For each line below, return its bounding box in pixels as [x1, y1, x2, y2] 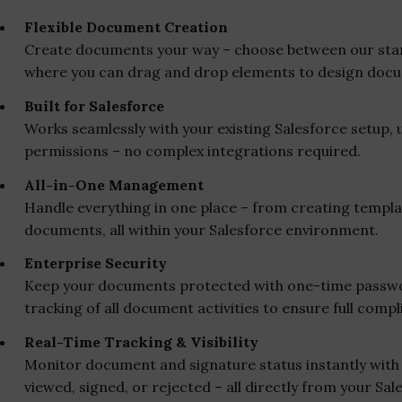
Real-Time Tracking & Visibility [24, 333, 258, 352]
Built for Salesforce [24, 96, 164, 115]
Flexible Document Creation [24, 18, 228, 36]
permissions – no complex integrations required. [24, 141, 361, 160]
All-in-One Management [24, 175, 204, 194]
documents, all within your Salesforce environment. [24, 220, 379, 239]
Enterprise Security [24, 254, 167, 273]
